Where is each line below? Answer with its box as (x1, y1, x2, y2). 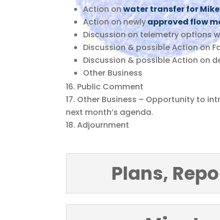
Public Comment (77, 81, 144, 92)
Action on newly (83, 16, 146, 27)
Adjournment (77, 119, 130, 131)
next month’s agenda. (66, 106, 154, 118)
